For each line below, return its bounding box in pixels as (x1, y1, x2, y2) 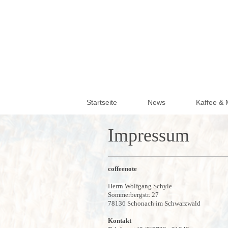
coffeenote (108, 165, 137, 173)
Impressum (108, 125, 189, 146)
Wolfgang (125, 182, 152, 190)
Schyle (153, 182, 172, 190)
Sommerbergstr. (108, 191, 150, 198)
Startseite (86, 98, 117, 106)
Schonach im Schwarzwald (127, 199, 201, 207)
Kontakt (108, 217, 131, 224)
